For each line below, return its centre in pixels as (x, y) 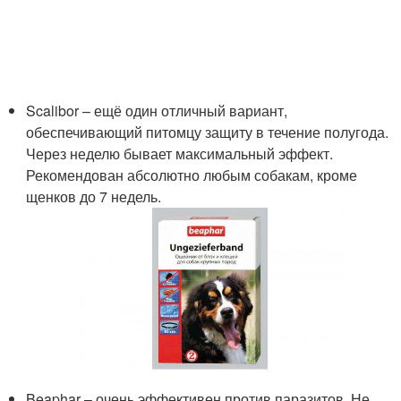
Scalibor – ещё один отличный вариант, (157, 110)
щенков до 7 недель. (94, 196)
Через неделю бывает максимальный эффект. (180, 153)
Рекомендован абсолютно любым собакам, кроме (192, 175)
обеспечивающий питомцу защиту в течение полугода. (208, 132)
